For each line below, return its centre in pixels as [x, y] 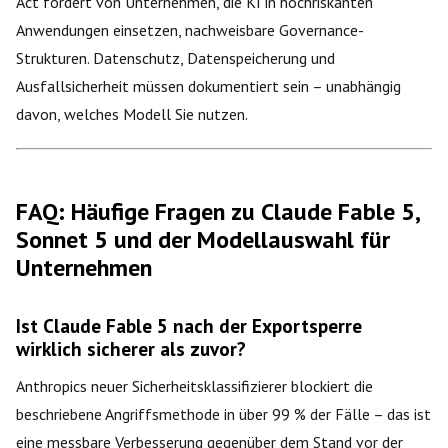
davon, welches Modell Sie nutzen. [132, 113]
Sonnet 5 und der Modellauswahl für [203, 239]
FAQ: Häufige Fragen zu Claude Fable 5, [217, 211]
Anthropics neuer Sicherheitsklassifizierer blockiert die [194, 385]
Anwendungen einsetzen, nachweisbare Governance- [190, 29]
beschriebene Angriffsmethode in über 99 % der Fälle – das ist [223, 413]
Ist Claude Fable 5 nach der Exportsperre [189, 325]
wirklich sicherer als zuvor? [131, 348]
